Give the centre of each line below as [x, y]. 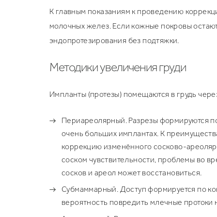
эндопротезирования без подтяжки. [114, 40]
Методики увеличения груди [118, 67]
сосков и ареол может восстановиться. [132, 173]
